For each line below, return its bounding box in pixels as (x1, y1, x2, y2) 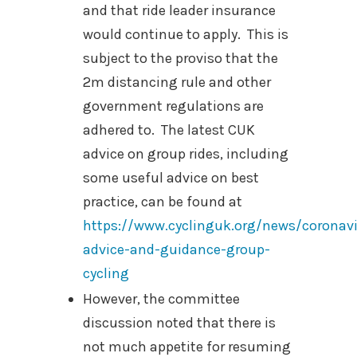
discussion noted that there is (83, 314, 276, 331)
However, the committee (83, 290, 240, 308)
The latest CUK (161, 121, 255, 139)
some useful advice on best (83, 169, 259, 186)
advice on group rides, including (83, 145, 288, 163)
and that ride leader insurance (83, 2, 276, 19)
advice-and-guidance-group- (83, 241, 270, 258)
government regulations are (83, 97, 264, 115)
